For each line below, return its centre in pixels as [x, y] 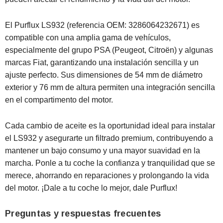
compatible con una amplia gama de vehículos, [88, 37]
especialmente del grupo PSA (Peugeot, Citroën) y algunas [109, 50]
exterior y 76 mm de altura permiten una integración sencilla [110, 87]
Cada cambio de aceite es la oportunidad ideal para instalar [110, 125]
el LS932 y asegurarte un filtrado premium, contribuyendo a [109, 138]
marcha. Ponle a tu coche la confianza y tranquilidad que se [110, 163]
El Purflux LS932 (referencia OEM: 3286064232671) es [102, 25]
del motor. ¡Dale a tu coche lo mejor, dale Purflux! [91, 188]
